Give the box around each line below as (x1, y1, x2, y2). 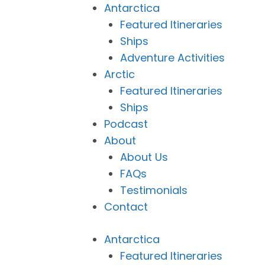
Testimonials (120, 183, 188, 198)
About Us (120, 150, 168, 164)
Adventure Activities (120, 50, 225, 65)
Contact (104, 199, 148, 214)
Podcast (104, 117, 148, 131)
